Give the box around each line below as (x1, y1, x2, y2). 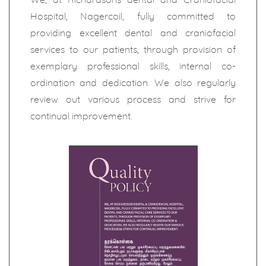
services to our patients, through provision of (30, 45, 236, 55)
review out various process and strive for (30, 94, 236, 104)
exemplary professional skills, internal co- (30, 61, 236, 71)
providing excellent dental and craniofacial (30, 28, 236, 38)
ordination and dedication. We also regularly (30, 78, 236, 88)
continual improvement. (30, 111, 132, 121)
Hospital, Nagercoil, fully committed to (30, 11, 236, 21)
